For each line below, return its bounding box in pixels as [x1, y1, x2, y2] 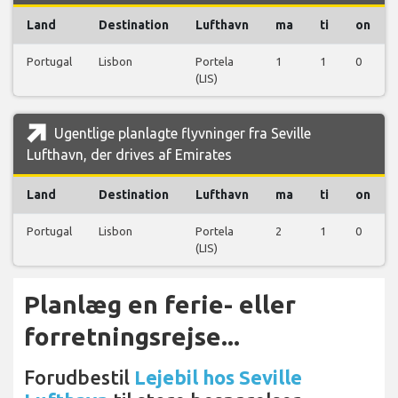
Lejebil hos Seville [134, 366, 302, 389]
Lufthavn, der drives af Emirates [27, 147, 232, 163]
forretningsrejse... [24, 322, 240, 351]
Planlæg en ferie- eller [24, 291, 296, 319]
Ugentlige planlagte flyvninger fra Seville [51, 125, 311, 142]
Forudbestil [24, 366, 134, 389]
